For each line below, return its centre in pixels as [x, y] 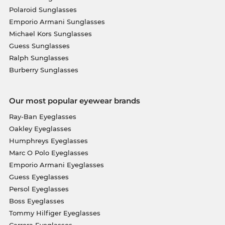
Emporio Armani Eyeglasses [56, 165]
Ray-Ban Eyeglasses [42, 117]
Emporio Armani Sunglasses [57, 22]
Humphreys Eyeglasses [48, 141]
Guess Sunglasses [39, 46]
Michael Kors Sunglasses [50, 34]
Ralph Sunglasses [39, 58]
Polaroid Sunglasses [43, 10]
